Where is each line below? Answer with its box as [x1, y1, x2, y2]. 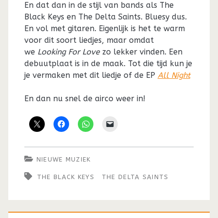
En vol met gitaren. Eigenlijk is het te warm [24, 23, 185, 33]
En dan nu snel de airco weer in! [24, 93, 145, 103]
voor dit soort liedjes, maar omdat [24, 35, 154, 45]
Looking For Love [37, 47, 100, 56]
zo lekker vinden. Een [99, 47, 182, 56]
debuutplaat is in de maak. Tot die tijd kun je [24, 58, 192, 68]
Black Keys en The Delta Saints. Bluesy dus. [24, 12, 187, 21]
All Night [157, 70, 190, 80]
